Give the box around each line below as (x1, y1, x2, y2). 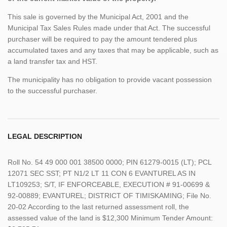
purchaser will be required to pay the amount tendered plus (8, 35, 197, 44)
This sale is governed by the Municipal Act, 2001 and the (8, 13, 188, 21)
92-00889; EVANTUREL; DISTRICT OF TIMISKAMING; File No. (8, 192, 211, 200)
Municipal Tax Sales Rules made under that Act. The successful (8, 24, 210, 32)
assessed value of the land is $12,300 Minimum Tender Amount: (8, 214, 213, 222)
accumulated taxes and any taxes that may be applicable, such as (8, 46, 218, 55)
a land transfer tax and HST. (8, 57, 97, 66)
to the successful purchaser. (8, 87, 97, 95)
